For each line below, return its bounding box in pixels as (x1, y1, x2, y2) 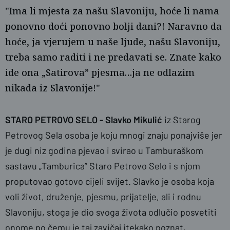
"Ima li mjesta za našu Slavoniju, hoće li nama (5, 5, 219, 17)
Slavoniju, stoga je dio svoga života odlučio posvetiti (5, 206, 217, 218)
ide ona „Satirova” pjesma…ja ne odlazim (5, 66, 195, 79)
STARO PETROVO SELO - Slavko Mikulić (5, 114, 162, 125)
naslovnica (11, 103, 45, 112)
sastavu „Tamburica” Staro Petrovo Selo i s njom (5, 160, 200, 171)
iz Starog (162, 114, 201, 125)
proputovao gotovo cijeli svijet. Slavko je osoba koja (5, 176, 214, 187)
